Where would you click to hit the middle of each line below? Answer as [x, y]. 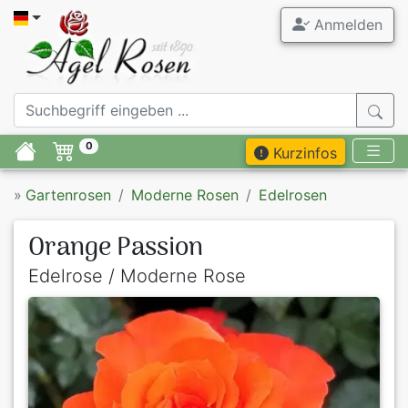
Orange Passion [116, 249]
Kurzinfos [303, 153]
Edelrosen [293, 195]
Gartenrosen [68, 195]
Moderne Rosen [185, 195]
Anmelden [346, 25]
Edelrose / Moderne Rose [137, 276]
